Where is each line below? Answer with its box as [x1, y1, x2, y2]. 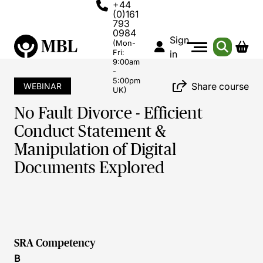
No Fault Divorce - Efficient [14, 104, 203, 122]
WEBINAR [23, 81, 62, 91]
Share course [191, 80, 249, 92]
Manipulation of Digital [14, 140, 176, 159]
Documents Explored [14, 159, 165, 177]
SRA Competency [14, 237, 96, 249]
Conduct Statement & [14, 122, 167, 140]
